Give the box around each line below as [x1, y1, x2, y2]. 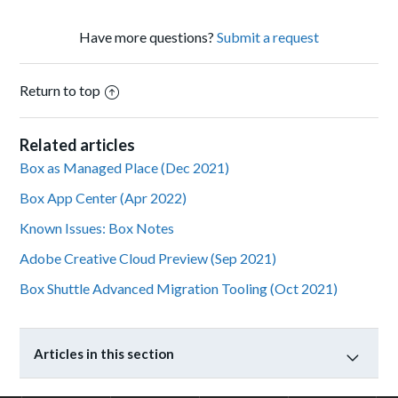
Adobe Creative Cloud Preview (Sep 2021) [20, 250, 277, 267]
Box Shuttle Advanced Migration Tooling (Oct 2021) [20, 280, 338, 298]
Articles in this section [34, 346, 175, 362]
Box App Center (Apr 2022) [20, 189, 187, 207]
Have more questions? [79, 28, 217, 46]
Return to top [20, 82, 101, 99]
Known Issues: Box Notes [20, 219, 175, 237]
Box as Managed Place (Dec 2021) [20, 159, 230, 177]
